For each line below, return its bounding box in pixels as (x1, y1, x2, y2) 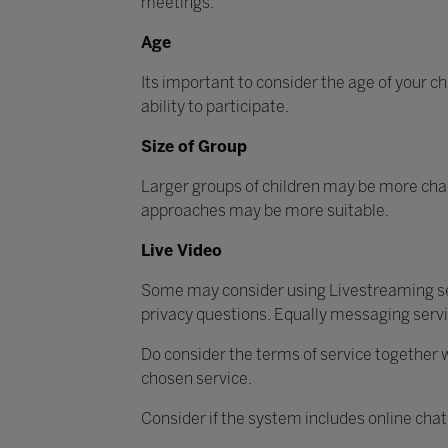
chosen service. (140, 369, 255, 389)
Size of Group (140, 137, 251, 157)
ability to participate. (140, 97, 292, 117)
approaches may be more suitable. (140, 201, 392, 221)
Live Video (140, 241, 226, 261)
